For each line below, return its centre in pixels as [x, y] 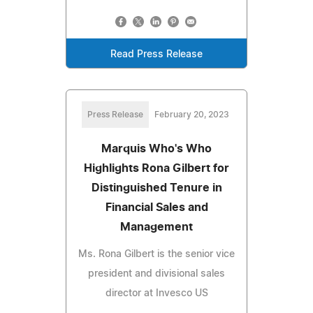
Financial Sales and [156, 207]
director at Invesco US [156, 293]
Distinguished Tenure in [156, 188]
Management [156, 227]
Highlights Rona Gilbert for [156, 168]
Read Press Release [156, 54]
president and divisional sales [156, 274]
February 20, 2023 [191, 114]
